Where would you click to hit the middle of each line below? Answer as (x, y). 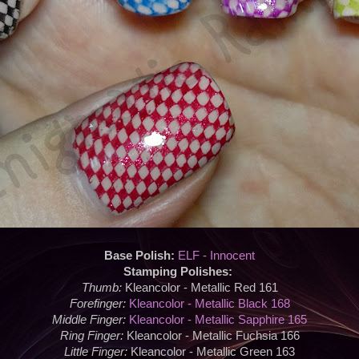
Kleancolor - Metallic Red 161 (201, 288)
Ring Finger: (93, 336)
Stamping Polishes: (179, 272)
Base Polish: (141, 256)
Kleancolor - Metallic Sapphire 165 (218, 320)
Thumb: (103, 288)
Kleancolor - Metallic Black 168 (209, 304)
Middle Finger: (91, 320)
